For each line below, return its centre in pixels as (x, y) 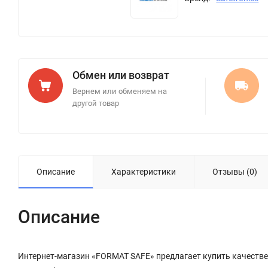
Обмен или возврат (121, 75)
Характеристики (144, 172)
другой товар (96, 103)
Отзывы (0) (235, 172)
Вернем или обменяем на (120, 92)
